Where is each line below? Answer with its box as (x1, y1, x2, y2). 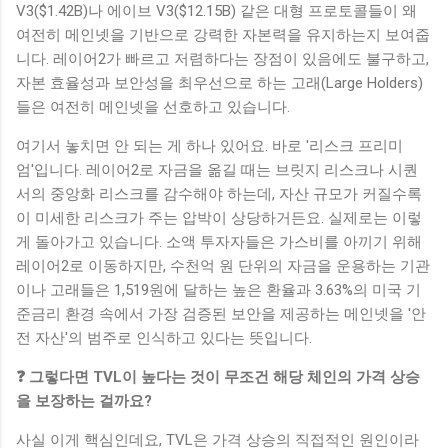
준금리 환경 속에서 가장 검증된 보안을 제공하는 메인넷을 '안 (16, 304, 426, 323)
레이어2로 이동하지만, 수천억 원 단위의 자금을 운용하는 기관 (16, 256, 430, 275)
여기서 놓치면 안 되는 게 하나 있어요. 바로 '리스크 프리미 (16, 136, 403, 155)
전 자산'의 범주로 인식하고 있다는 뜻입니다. (16, 328, 312, 347)
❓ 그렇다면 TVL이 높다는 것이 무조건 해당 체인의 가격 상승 (16, 367, 420, 386)
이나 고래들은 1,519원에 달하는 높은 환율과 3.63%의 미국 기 (16, 280, 421, 299)
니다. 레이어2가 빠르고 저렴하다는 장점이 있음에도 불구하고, (16, 49, 429, 68)
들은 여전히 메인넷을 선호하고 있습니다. (16, 97, 290, 116)
